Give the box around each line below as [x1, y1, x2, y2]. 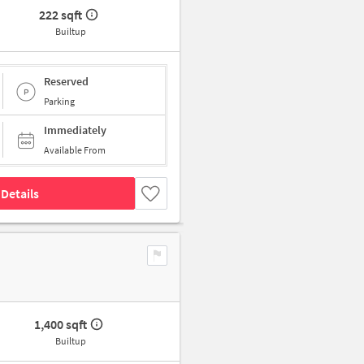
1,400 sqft [34, 316, 88, 333]
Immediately [44, 123, 106, 138]
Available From [44, 144, 106, 157]
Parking [44, 94, 75, 107]
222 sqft [39, 6, 83, 24]
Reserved [44, 73, 89, 89]
